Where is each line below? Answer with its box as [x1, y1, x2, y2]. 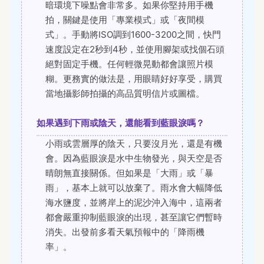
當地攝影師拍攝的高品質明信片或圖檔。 [45, 88, 204, 100]
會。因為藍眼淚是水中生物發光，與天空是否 [45, 153, 222, 164]
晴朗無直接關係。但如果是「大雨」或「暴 [45, 167, 213, 179]
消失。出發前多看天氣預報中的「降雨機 [45, 226, 204, 238]
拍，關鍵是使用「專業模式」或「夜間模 [45, 14, 204, 26]
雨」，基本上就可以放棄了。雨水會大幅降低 [45, 182, 222, 194]
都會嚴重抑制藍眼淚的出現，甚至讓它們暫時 [45, 212, 222, 223]
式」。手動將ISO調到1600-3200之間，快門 [45, 29, 221, 41]
